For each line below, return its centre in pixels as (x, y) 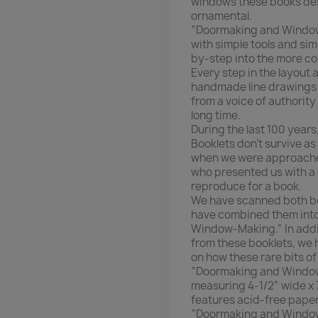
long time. (216, 116)
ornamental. (221, 16)
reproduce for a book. (246, 187)
